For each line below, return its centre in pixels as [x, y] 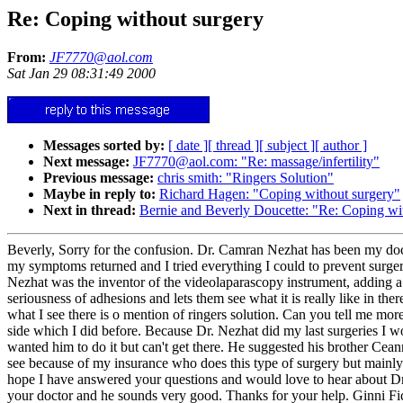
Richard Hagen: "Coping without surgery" [280, 193]
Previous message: [99, 177]
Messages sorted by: [104, 145]
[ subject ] [287, 145]
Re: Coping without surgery [135, 19]
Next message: [86, 161]
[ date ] [188, 145]
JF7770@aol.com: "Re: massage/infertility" [256, 161]
